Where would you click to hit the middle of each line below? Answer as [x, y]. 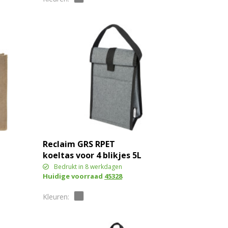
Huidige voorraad [73, 176]
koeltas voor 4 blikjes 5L [92, 155]
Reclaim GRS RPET [79, 144]
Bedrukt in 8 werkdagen [88, 166]
